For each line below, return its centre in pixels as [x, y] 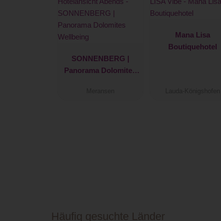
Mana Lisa [193, 35]
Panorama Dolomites [100, 70]
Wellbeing [100, 82]
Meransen [100, 92]
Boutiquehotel [193, 46]
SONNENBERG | [100, 58]
